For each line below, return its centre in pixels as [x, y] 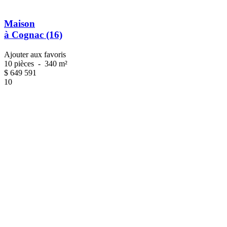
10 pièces [20, 63]
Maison [20, 23]
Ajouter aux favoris [35, 54]
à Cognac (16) [33, 34]
